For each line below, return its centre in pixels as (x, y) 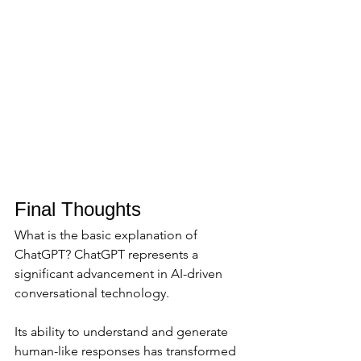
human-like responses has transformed (127, 351)
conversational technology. (93, 293)
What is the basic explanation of (108, 235)
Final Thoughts (78, 210)
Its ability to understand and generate (123, 332)
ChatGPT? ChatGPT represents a (108, 255)
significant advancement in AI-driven (120, 274)
